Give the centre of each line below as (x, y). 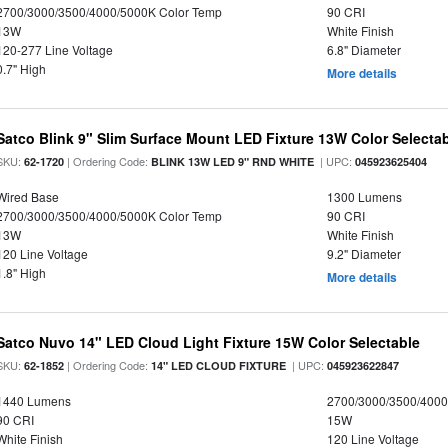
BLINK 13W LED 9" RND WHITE (233, 161)
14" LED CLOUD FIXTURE (219, 365)
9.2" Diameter (363, 253)
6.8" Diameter (363, 49)
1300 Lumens (364, 196)
